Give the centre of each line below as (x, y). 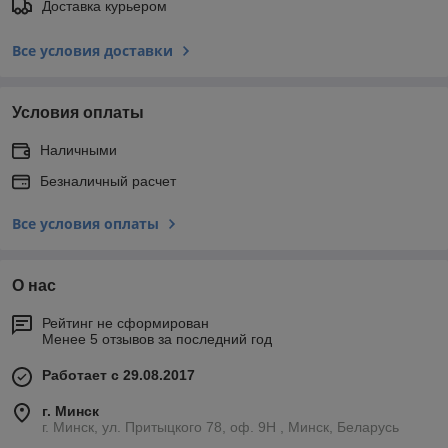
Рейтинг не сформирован (125, 322)
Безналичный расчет (108, 180)
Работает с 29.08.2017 (118, 374)
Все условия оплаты (85, 223)
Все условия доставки (92, 50)
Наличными (78, 149)
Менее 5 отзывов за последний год (157, 338)
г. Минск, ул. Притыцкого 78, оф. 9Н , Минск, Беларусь (220, 426)
